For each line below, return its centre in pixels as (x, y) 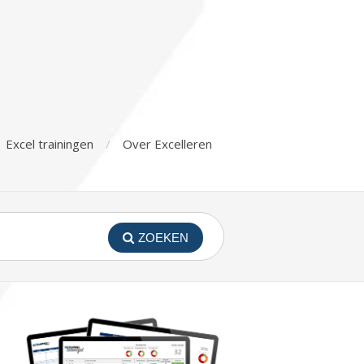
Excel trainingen (50, 144)
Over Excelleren (167, 144)
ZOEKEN (163, 238)
